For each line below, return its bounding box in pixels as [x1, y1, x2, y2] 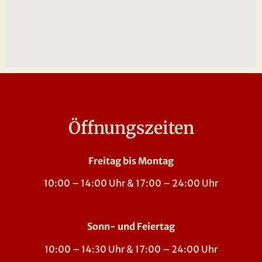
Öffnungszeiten [68, 117, 194, 139]
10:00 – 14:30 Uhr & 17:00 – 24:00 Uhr [44, 243, 218, 255]
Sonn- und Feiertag [87, 220, 175, 233]
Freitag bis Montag [88, 154, 174, 167]
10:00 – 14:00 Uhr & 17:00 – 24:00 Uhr [44, 177, 218, 189]
